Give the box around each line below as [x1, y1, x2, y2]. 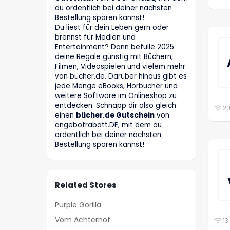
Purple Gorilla [55, 199, 101, 210]
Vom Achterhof [55, 215, 110, 225]
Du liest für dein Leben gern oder [55, 23, 169, 32]
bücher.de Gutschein [76, 110, 155, 120]
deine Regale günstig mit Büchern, [55, 52, 173, 62]
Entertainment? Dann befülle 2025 [55, 42, 174, 52]
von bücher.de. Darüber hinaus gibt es [55, 71, 187, 81]
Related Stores [55, 180, 117, 190]
